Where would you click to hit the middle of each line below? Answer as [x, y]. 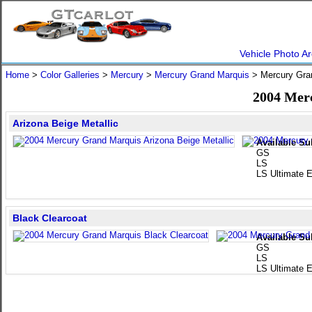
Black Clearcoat [50, 218]
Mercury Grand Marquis [202, 75]
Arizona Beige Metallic [65, 123]
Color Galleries [70, 75]
